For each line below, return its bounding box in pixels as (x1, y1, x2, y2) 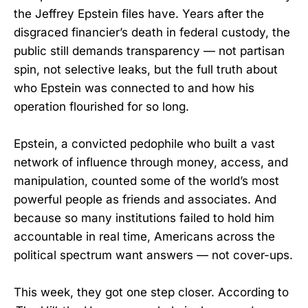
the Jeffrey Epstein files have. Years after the (14, 7, 264, 21)
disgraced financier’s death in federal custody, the (14, 25, 290, 39)
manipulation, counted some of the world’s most (14, 174, 279, 188)
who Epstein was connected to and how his (14, 81, 254, 95)
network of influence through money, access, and (14, 155, 288, 170)
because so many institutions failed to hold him (14, 211, 274, 225)
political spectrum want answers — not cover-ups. (14, 248, 293, 263)
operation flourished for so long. (14, 100, 189, 113)
